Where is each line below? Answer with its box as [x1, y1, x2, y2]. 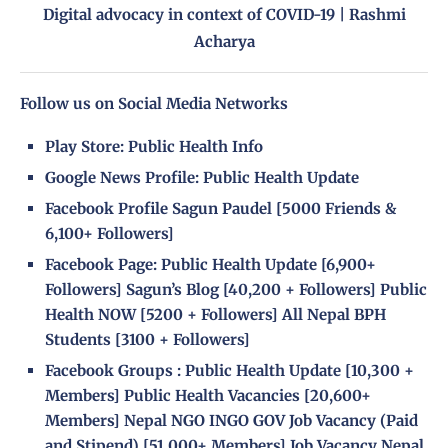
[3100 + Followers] [111, 330, 250, 350]
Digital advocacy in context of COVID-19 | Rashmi [42, 5, 406, 25]
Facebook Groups [45, 361, 177, 381]
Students [45, 330, 111, 350]
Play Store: [45, 137, 128, 157]
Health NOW [45, 305, 136, 325]
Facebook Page [45, 255, 153, 275]
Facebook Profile [45, 199, 168, 219]
